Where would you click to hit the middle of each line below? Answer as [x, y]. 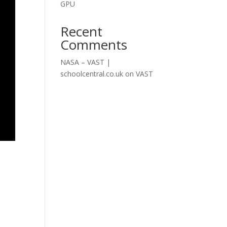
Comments [94, 44]
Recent [82, 31]
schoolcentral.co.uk [92, 73]
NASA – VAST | [86, 62]
